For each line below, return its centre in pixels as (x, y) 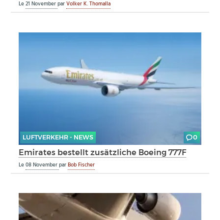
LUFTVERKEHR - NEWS (58, 137)
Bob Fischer (82, 165)
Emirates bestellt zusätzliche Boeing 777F (103, 152)
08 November (42, 165)
